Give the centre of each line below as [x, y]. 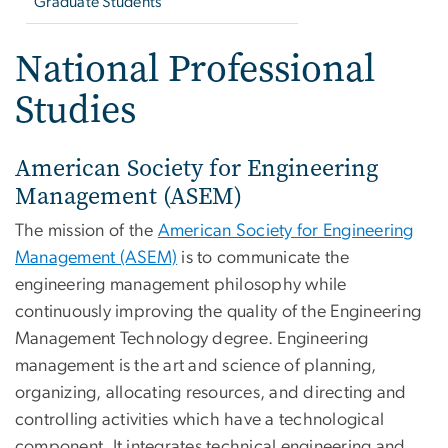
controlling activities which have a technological [200, 420]
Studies [75, 110]
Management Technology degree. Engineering [192, 339]
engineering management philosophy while [181, 285]
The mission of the [86, 231]
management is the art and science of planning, [196, 366]
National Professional [195, 69]
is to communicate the [263, 258]
